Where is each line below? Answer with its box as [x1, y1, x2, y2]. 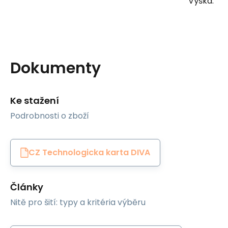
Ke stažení [10, 94, 59, 107]
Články [10, 180, 43, 193]
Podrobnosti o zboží [10, 109, 89, 122]
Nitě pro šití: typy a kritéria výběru [10, 196, 146, 208]
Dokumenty [10, 57, 101, 79]
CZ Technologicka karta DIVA [28, 147, 150, 159]
